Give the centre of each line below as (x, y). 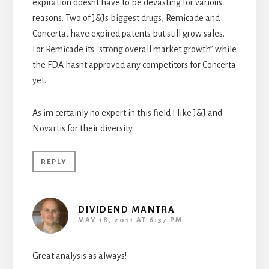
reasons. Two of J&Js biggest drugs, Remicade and (126, 18)
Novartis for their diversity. (83, 128)
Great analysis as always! (79, 255)
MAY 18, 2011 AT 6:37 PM (130, 220)
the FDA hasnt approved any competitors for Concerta (134, 65)
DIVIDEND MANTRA (126, 209)
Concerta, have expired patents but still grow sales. (128, 33)
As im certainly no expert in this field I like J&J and (127, 113)
